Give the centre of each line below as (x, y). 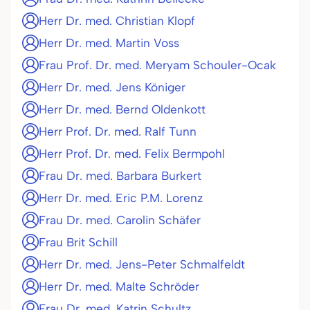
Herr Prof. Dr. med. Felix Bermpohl (132, 154)
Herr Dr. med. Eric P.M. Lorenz (121, 198)
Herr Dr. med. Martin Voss (109, 43)
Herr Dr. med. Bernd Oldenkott (122, 109)
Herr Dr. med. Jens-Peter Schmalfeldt (142, 264)
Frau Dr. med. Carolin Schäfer (120, 220)
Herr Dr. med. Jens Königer (112, 87)
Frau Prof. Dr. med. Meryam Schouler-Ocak (157, 65)
